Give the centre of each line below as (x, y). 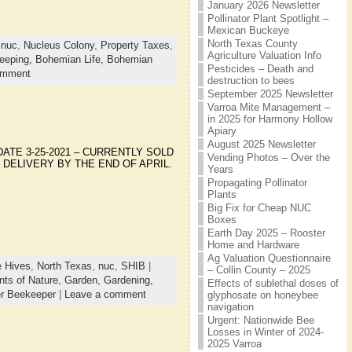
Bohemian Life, (71, 59)
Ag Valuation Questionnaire (269, 258)
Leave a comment (105, 294)
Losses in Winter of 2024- (265, 332)
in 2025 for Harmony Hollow (269, 119)
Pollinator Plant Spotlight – (268, 18)
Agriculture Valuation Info (264, 55)
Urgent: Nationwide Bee (260, 320)
